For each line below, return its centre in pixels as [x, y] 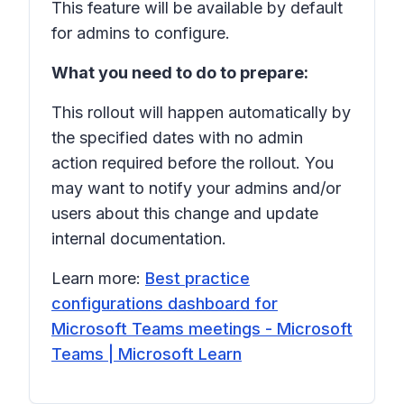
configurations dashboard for [165, 303]
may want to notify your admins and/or [196, 188]
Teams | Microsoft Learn [147, 354]
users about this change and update [185, 213]
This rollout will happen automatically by [201, 112]
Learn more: [98, 278]
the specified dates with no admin [177, 138]
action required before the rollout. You [193, 163]
